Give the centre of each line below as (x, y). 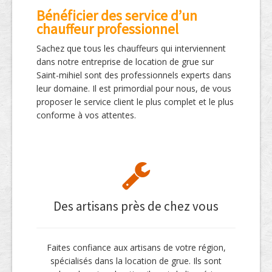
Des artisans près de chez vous (136, 206)
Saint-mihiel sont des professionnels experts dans (134, 75)
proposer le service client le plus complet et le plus (135, 102)
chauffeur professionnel (107, 29)
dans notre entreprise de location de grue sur (125, 62)
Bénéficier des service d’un (117, 16)
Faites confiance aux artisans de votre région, (136, 248)
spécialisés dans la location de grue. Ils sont (136, 261)
